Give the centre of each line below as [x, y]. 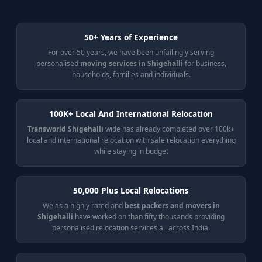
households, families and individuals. [131, 75]
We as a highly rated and [83, 206]
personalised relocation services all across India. [131, 228]
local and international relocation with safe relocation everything [131, 140]
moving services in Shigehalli [131, 63]
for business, [204, 63]
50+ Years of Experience [131, 37]
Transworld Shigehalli [65, 129]
